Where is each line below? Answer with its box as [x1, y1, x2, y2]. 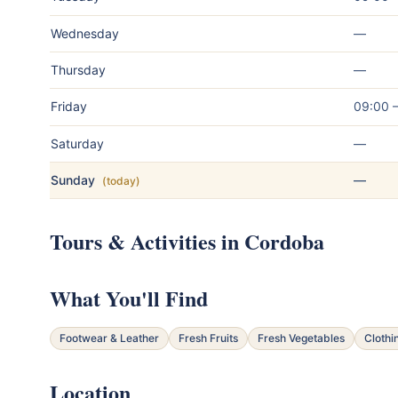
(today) [102, 173, 140, 187]
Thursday [51, 61, 106, 77]
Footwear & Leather [60, 330, 159, 345]
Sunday [51, 171, 95, 187]
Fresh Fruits [179, 330, 238, 345]
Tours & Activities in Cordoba [50, 225, 324, 257]
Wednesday [51, 25, 119, 41]
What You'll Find [50, 282, 208, 314]
